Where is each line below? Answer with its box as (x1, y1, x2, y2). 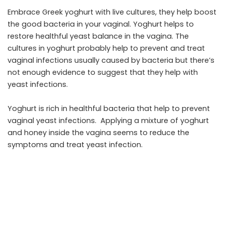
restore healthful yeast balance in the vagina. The (8, 31, 189, 42)
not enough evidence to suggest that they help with (8, 67, 198, 78)
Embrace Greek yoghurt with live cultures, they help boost (8, 7, 216, 18)
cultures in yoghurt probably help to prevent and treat (8, 43, 205, 54)
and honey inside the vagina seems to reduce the (8, 128, 189, 138)
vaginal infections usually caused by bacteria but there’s (8, 55, 214, 66)
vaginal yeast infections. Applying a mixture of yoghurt (8, 116, 209, 126)
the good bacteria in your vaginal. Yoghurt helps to (8, 19, 194, 30)
